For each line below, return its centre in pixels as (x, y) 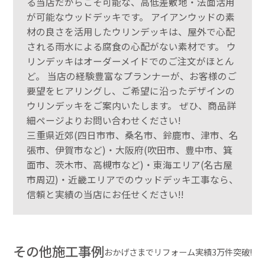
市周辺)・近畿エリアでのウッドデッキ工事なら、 (132, 179)
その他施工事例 (59, 251)
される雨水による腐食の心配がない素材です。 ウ (131, 46)
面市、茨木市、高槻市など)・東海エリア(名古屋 (129, 164)
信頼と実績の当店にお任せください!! (105, 194)
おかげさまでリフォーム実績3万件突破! (178, 252)
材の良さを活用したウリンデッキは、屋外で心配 (130, 31)
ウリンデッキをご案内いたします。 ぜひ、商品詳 (131, 105)
